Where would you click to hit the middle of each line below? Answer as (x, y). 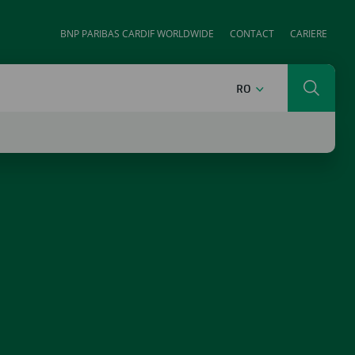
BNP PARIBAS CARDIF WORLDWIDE (137, 34)
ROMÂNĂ (274, 86)
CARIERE (309, 34)
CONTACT (252, 34)
